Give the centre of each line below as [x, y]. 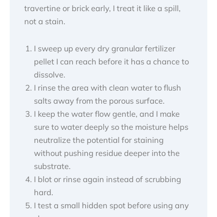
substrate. [52, 166]
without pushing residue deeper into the [107, 153]
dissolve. [50, 74]
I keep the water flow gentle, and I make [107, 114]
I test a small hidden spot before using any [111, 205]
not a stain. [45, 22]
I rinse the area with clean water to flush [108, 87]
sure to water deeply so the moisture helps [111, 127]
